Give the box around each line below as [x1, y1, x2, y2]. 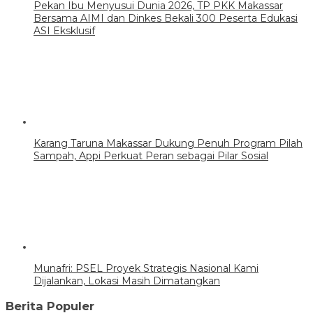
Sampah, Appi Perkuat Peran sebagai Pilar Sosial [34, 150, 268, 163]
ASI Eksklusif [34, 24, 95, 38]
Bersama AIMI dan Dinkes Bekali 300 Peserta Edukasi [34, 12, 298, 25]
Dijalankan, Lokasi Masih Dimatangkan [34, 275, 220, 288]
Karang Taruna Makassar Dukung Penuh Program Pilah [34, 137, 303, 150]
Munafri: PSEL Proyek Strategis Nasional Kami [34, 262, 259, 275]
